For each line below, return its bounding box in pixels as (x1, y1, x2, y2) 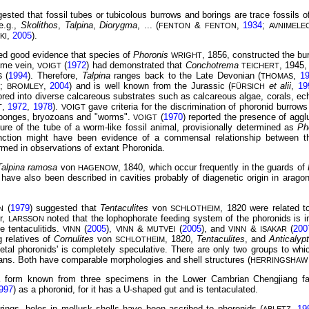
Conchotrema (185, 60, 241, 71)
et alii (268, 81, 292, 92)
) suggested (29, 202, 78, 213)
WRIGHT (170, 51, 202, 60)
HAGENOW (78, 163, 119, 172)
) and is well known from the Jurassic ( (69, 81, 232, 92)
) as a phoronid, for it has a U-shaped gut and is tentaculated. (13, 284, 258, 295)
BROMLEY (6, 82, 43, 91)
